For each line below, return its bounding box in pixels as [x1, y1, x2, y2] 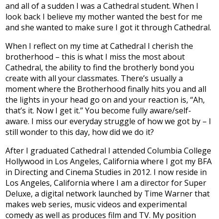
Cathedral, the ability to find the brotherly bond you [5, 62, 195, 73]
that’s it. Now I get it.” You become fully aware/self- [5, 105, 192, 116]
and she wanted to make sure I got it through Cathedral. [5, 22, 212, 33]
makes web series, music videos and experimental [5, 199, 187, 210]
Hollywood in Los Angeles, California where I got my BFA [5, 156, 212, 167]
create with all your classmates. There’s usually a [5, 73, 183, 84]
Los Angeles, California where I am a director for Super [5, 177, 207, 188]
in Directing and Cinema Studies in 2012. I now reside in [5, 167, 207, 177]
